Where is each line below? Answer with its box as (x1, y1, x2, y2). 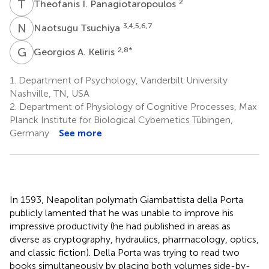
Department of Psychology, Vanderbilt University (16, 74, 228, 86)
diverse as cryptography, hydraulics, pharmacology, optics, (10, 233, 259, 245)
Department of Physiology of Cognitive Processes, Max (17, 100, 257, 112)
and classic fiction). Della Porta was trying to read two (10, 246, 240, 258)
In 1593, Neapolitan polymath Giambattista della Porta (10, 193, 243, 205)
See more (59, 127, 102, 139)
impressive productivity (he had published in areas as (10, 220, 231, 232)
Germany (10, 127, 49, 139)
